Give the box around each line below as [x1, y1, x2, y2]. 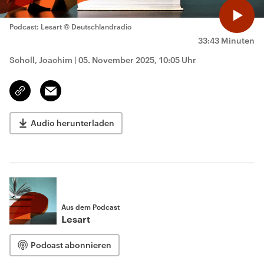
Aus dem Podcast [61, 203, 120, 211]
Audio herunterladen [31, 118, 114, 128]
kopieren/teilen [20, 91, 76, 101]
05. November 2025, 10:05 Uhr [78, 55, 196, 65]
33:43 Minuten [198, 35, 255, 45]
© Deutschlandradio [64, 22, 131, 31]
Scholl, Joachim [9, 55, 72, 65]
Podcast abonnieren [31, 240, 111, 250]
